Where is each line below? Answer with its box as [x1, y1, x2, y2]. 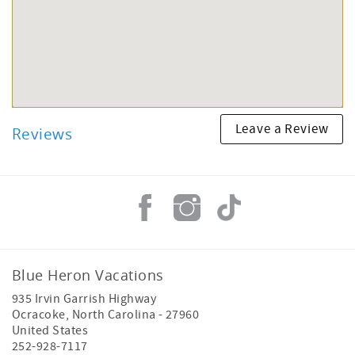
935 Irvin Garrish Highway [12, 290, 156, 307]
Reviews [12, 123, 73, 143]
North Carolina [71, 306, 156, 323]
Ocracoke [12, 306, 66, 323]
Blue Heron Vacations [12, 265, 164, 284]
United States [12, 322, 89, 338]
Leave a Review [235, 120, 329, 139]
